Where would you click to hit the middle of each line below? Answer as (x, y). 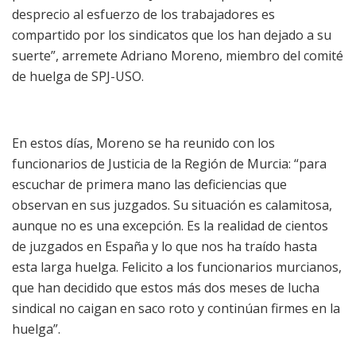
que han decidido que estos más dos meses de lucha (166, 287)
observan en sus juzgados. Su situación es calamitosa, (172, 205)
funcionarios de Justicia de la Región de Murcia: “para (169, 163)
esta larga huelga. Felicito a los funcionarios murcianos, (177, 267)
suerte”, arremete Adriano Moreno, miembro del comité (178, 55)
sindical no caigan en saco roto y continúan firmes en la (176, 308)
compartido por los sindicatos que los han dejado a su (172, 35)
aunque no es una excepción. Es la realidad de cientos (170, 225)
